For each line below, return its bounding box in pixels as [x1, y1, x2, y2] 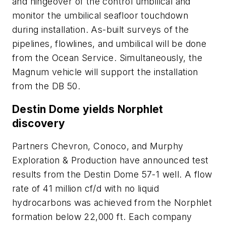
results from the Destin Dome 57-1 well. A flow [12, 169, 212, 180]
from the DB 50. [12, 81, 80, 92]
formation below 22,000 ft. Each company [12, 211, 192, 222]
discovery [12, 117, 66, 130]
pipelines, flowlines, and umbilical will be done [12, 38, 207, 49]
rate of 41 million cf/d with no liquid [12, 183, 159, 194]
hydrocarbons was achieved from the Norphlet [12, 197, 212, 208]
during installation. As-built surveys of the [12, 24, 189, 35]
